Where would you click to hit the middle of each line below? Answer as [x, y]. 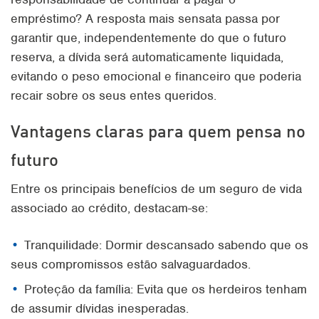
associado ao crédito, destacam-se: [109, 208]
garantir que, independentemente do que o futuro [148, 38]
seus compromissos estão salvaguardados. [131, 264]
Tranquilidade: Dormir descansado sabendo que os [166, 245]
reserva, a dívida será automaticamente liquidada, [147, 57]
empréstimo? [48, 19]
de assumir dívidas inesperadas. [100, 308]
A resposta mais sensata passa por [183, 19]
